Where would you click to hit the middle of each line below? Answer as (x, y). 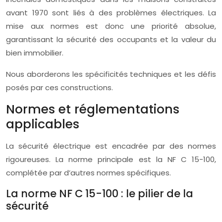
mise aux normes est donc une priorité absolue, (111, 26)
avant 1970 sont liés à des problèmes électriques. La (111, 13)
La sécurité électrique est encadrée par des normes (111, 146)
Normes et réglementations (93, 109)
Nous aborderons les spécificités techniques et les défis (111, 74)
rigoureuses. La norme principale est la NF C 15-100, (111, 159)
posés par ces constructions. (59, 87)
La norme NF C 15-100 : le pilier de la (100, 194)
